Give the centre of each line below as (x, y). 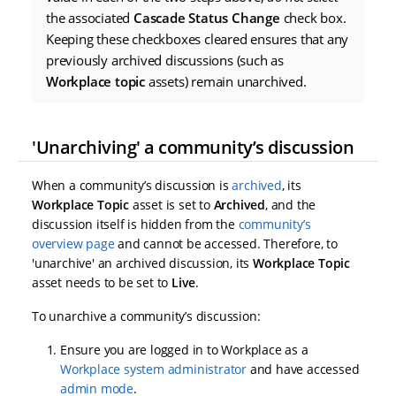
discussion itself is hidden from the (135, 224)
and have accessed (303, 369)
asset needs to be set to (102, 282)
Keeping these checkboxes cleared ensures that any (198, 38)
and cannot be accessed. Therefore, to (226, 243)
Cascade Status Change (207, 17)
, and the (291, 204)
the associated (90, 17)
